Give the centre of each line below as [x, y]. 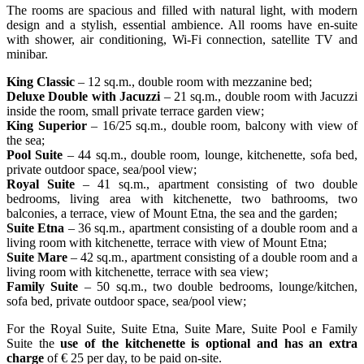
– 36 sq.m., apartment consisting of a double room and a [211, 228]
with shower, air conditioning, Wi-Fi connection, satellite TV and [182, 40]
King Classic [41, 82]
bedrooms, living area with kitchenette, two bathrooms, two [182, 199]
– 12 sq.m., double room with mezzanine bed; [193, 82]
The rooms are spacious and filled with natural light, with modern [182, 11]
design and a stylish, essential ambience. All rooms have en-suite [182, 25]
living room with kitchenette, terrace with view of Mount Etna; [168, 243]
